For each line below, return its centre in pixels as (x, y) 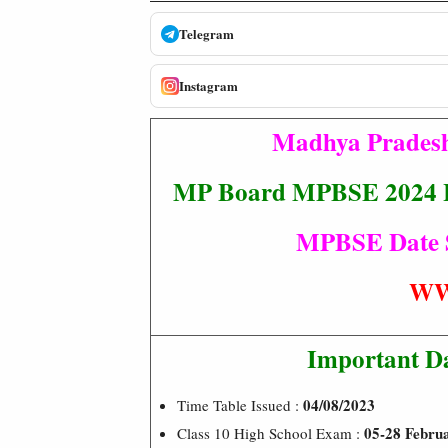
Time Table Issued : (238, 404)
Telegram (206, 33)
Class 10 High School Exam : (270, 432)
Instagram (208, 85)
